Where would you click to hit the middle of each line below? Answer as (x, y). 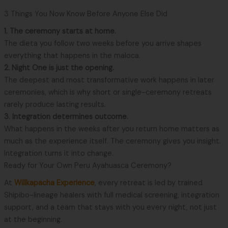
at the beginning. (33, 219)
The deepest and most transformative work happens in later (109, 80)
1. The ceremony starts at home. (60, 31)
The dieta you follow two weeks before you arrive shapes (103, 43)
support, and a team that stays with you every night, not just (110, 207)
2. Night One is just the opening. (59, 68)
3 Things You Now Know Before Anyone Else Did (85, 14)
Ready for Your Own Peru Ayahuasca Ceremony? (88, 165)
